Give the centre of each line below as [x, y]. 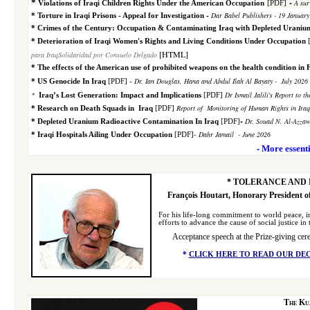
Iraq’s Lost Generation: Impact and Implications [120, 95]
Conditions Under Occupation [255, 41]
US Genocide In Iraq [72, 81]
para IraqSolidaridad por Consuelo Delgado [94, 55]
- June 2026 [253, 134]
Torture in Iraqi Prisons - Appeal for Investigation [121, 16]
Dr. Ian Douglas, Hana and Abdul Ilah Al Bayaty [202, 81]
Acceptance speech [204, 237]
